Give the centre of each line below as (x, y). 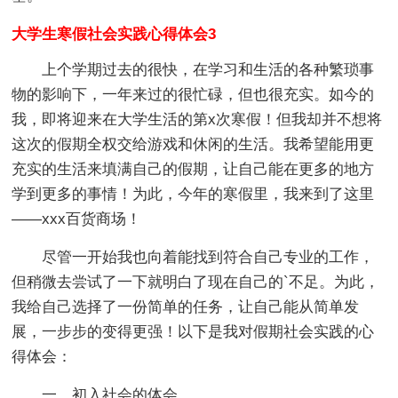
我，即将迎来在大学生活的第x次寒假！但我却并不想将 (197, 119)
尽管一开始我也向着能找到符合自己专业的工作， (193, 257)
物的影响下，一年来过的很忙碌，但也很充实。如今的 (193, 95)
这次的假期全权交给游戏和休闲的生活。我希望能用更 (193, 144)
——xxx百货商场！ (77, 219)
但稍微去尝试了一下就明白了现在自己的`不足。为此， (196, 282)
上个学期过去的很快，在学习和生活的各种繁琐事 (193, 70)
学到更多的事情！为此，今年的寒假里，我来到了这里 (193, 194)
